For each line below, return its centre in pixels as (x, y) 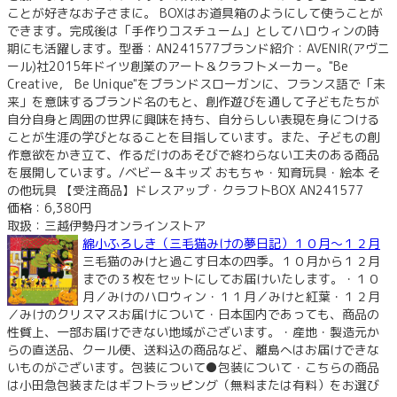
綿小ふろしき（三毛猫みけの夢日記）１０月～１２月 (231, 243)
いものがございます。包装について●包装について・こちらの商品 (193, 367)
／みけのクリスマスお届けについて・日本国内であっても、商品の (193, 314)
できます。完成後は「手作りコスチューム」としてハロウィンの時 (193, 30)
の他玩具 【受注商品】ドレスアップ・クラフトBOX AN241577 (185, 190)
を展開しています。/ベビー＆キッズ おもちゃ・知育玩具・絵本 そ (194, 172)
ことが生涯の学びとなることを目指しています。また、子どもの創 (193, 136)
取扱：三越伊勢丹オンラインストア (106, 225)
